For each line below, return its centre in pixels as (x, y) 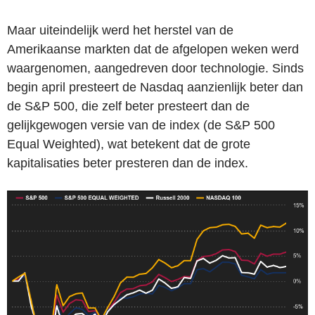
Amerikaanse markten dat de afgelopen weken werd (153, 49)
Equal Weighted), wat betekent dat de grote (129, 144)
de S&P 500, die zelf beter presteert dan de (128, 106)
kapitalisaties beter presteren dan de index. (128, 163)
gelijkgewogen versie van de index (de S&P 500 (141, 125)
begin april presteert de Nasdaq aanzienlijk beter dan (155, 87)
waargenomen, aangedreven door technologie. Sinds (155, 68)
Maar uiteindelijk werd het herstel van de (120, 30)
